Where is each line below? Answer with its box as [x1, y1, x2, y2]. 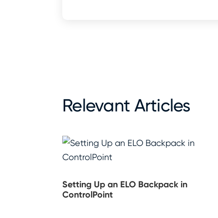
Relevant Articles [62, 95, 190, 116]
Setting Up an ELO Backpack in [62, 179, 187, 190]
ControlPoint [62, 189, 113, 200]
